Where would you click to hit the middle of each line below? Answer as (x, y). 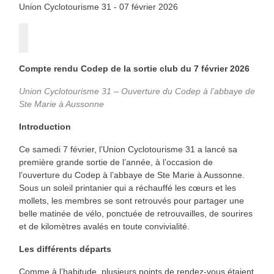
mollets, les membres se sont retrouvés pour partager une (131, 201)
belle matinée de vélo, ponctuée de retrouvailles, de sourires (136, 213)
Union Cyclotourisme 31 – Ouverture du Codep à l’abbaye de (137, 91)
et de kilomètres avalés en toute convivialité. (104, 226)
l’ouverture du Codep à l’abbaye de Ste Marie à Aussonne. (132, 175)
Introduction (45, 127)
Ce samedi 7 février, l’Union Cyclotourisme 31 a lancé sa (128, 149)
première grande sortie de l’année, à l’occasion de (116, 162)
